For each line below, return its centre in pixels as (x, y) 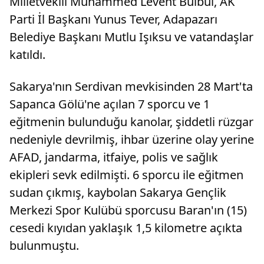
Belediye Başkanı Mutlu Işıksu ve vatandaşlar (131, 37)
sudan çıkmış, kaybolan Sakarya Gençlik (118, 193)
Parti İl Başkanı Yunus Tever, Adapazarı (113, 19)
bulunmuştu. (44, 246)
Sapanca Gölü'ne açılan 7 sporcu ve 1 (110, 104)
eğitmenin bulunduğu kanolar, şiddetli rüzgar (131, 122)
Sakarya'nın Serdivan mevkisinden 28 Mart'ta (131, 87)
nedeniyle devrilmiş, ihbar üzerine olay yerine (132, 140)
